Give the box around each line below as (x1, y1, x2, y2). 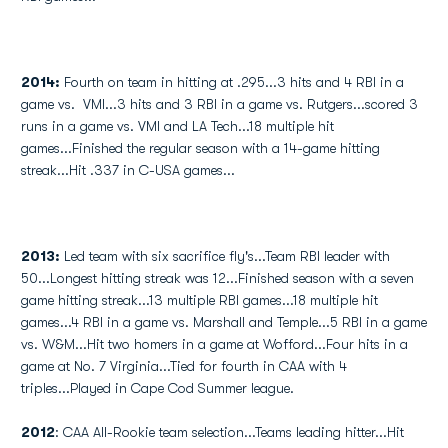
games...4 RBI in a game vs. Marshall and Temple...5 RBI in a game (21, 314, 427, 330)
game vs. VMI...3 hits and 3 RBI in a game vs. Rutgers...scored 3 (21, 96, 418, 112)
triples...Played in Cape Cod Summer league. (21, 380, 294, 396)
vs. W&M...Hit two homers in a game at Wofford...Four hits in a (21, 336, 408, 352)
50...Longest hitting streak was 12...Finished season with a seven (21, 270, 414, 286)
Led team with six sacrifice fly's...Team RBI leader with (64, 248, 390, 264)
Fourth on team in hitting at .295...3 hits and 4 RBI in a (60, 74, 404, 90)
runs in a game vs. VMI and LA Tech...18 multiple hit (21, 118, 334, 134)
